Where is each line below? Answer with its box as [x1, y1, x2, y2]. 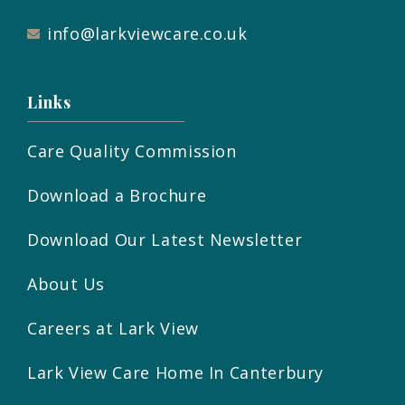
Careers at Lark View [27, 317, 199, 340]
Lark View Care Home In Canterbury [27, 362, 325, 384]
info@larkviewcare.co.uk [46, 23, 248, 45]
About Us [27, 273, 106, 296]
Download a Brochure [27, 184, 207, 207]
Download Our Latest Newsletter [27, 229, 303, 251]
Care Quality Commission [27, 140, 237, 163]
